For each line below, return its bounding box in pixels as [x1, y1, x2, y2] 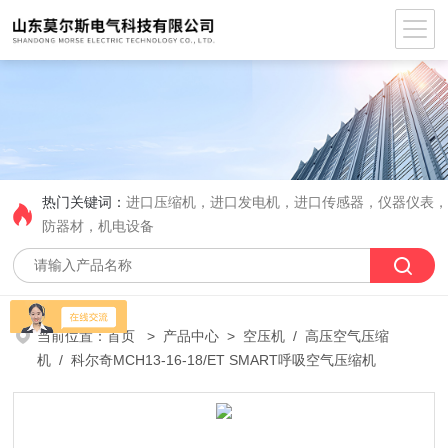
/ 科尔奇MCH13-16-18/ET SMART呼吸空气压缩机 [51, 352, 377, 368]
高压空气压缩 [305, 328, 390, 344]
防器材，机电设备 [42, 218, 155, 234]
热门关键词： [42, 194, 127, 210]
